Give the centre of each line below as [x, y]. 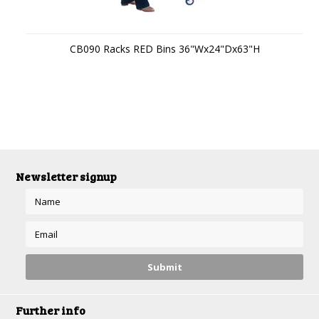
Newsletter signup [67, 176]
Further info [51, 310]
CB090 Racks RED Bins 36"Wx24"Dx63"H [164, 49]
